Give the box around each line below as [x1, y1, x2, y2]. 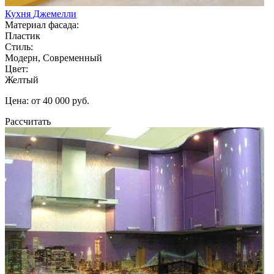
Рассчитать [5, 116, 51, 127]
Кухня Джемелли [5, 8, 76, 19]
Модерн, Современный [5, 52, 102, 63]
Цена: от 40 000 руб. [5, 95, 89, 106]
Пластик [5, 30, 40, 41]
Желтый [5, 74, 39, 85]
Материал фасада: [5, 19, 79, 30]
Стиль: [5, 41, 33, 52]
